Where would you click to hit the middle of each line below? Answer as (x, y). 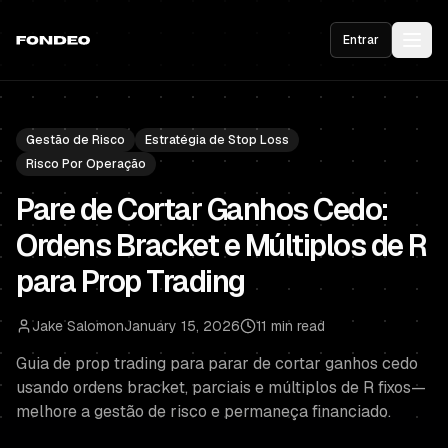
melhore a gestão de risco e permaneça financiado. (203, 411)
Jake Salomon (78, 326)
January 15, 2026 (182, 326)
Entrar (361, 40)
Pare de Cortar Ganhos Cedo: (202, 209)
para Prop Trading (130, 281)
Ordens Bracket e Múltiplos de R (221, 245)
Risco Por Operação (86, 164)
